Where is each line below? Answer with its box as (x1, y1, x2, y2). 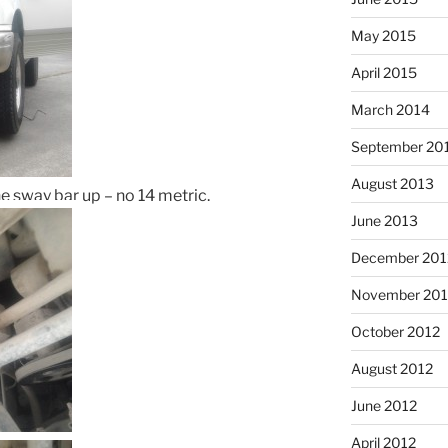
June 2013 (350, 211, 418, 229)
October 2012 (350, 322, 440, 340)
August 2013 (350, 174, 434, 192)
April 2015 (350, 63, 417, 81)
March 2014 (350, 100, 430, 118)
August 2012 (350, 359, 433, 377)
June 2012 (350, 396, 417, 414)
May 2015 (350, 26, 416, 44)
